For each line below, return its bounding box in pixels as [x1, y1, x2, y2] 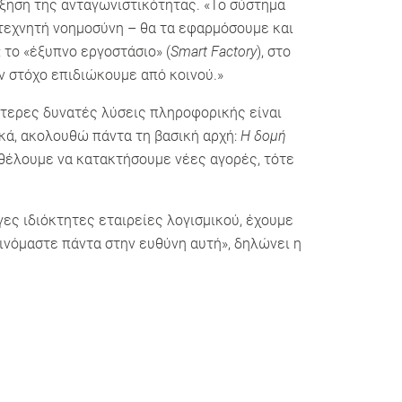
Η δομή [240, 127, 286, 144]
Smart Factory [170, 43, 257, 60]
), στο [257, 43, 291, 60]
